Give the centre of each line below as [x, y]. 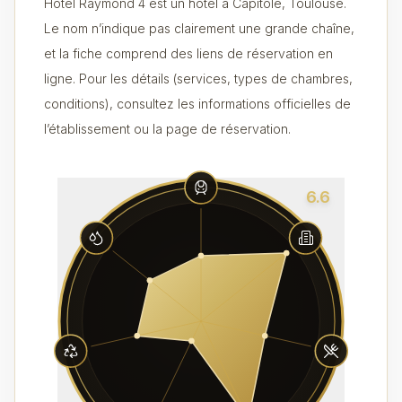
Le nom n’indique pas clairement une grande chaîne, [199, 28]
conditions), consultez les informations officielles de [197, 104]
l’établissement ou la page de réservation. [167, 129]
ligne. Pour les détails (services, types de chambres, [198, 79]
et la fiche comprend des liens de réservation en [188, 53]
